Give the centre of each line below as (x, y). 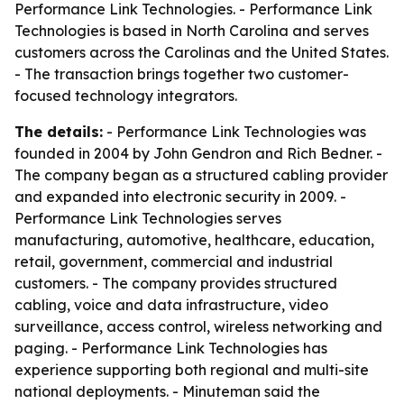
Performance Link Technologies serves (148, 218)
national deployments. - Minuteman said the (167, 391)
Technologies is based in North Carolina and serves (192, 31)
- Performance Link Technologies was (234, 132)
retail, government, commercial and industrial (174, 262)
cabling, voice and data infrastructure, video (171, 305)
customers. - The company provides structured (176, 283)
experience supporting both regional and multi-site (192, 370)
